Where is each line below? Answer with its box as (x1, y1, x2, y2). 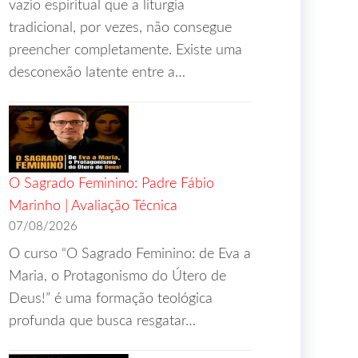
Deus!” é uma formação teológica (9, 292, 213, 306)
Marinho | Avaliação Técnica (9, 199, 177, 213)
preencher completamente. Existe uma (9, 43, 242, 58)
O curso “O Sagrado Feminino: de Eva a (9, 247, 251, 261)
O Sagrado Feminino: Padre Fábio (9, 177, 214, 191)
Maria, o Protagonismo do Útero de (9, 269, 226, 284)
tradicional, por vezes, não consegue (9, 21, 232, 35)
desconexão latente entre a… (9, 66, 185, 80)
